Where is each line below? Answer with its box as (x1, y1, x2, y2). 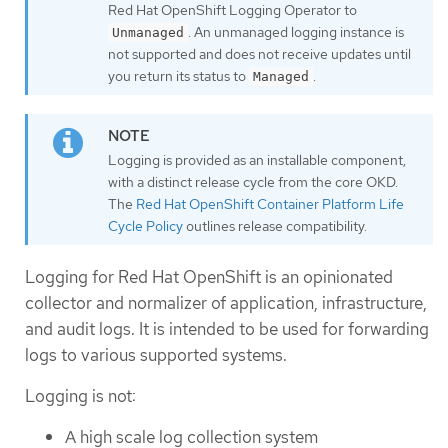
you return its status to (108, 67, 249, 86)
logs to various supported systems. (25, 343, 287, 366)
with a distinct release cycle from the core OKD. (108, 172, 398, 191)
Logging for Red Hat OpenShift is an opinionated (25, 265, 393, 288)
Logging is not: (25, 384, 136, 407)
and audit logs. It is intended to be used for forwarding (25, 317, 429, 340)
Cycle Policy (108, 216, 183, 235)
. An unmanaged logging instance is (188, 23, 404, 42)
